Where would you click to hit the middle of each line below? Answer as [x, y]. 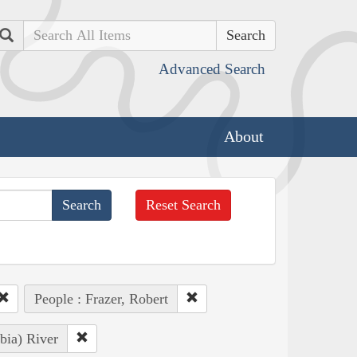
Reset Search [184, 204]
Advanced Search [212, 69]
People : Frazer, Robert [101, 298]
